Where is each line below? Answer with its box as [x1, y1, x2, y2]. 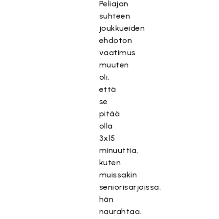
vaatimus [99, 48, 136, 57]
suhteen [99, 11, 131, 21]
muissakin [99, 170, 137, 179]
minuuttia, [99, 146, 138, 155]
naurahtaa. [99, 207, 142, 216]
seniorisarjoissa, [99, 182, 161, 192]
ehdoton [99, 36, 132, 45]
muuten [99, 60, 129, 69]
